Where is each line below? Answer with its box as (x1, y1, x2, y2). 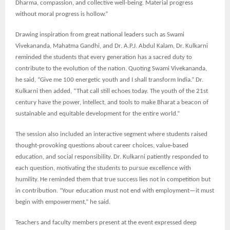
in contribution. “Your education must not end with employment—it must (15, 187, 214, 195)
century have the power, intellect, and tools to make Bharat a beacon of (15, 99, 208, 106)
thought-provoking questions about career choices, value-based (15, 142, 188, 149)
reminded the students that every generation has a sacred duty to (15, 54, 192, 61)
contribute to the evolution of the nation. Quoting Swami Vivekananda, (15, 65, 207, 72)
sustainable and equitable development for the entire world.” (15, 110, 180, 118)
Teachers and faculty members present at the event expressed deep (15, 219, 197, 226)
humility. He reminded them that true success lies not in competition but (15, 176, 210, 183)
